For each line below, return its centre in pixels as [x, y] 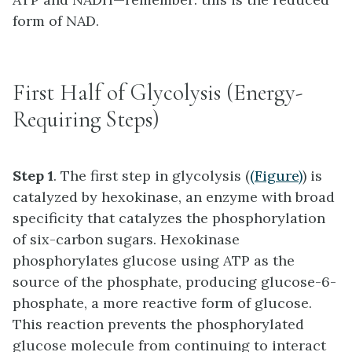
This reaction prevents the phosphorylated [158, 324]
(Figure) [276, 176]
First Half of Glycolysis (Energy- [158, 93]
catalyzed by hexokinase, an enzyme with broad [174, 197]
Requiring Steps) [86, 119]
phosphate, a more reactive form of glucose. [162, 303]
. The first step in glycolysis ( [152, 176]
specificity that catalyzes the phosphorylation [169, 218]
